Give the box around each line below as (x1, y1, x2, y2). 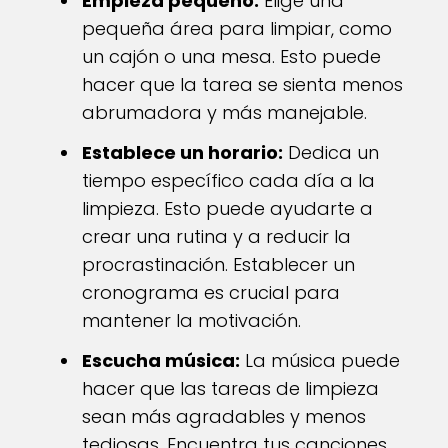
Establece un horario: (82, 140, 283, 166)
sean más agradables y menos (82, 404, 366, 430)
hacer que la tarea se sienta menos (82, 72, 403, 98)
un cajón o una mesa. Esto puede (82, 44, 381, 70)
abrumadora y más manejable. (82, 100, 367, 126)
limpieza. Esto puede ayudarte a (82, 196, 373, 222)
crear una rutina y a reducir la (82, 224, 351, 250)
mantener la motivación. (82, 308, 301, 334)
